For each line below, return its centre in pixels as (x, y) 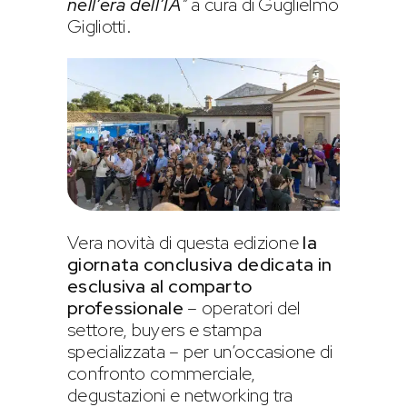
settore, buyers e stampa (165, 330)
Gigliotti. (99, 26)
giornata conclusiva (150, 265)
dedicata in (285, 265)
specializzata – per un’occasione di (200, 352)
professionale (125, 308)
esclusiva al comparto (160, 287)
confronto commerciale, (162, 374)
